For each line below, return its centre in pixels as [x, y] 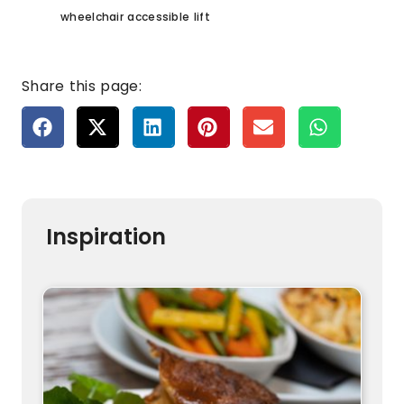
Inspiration [106, 237]
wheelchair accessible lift [135, 17]
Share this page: [82, 87]
